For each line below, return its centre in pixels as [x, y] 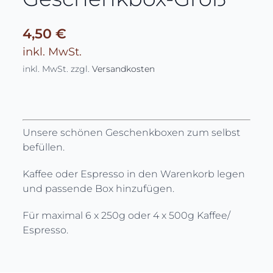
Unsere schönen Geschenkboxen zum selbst [132, 132]
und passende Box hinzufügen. [99, 188]
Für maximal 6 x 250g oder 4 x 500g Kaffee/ [127, 215]
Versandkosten [124, 69]
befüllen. [44, 147]
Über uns [37, 14]
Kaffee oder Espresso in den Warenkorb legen [134, 174]
